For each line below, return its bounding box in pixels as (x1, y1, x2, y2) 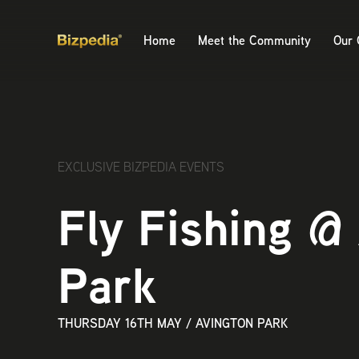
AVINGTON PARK (196, 314, 288, 333)
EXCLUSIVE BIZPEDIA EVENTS (58, 158, 224, 176)
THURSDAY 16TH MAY (58, 314, 182, 333)
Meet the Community (198, 30, 311, 50)
